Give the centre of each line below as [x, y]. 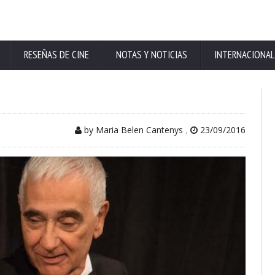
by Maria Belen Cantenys [132, 130]
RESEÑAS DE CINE [56, 55]
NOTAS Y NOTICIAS [152, 55]
